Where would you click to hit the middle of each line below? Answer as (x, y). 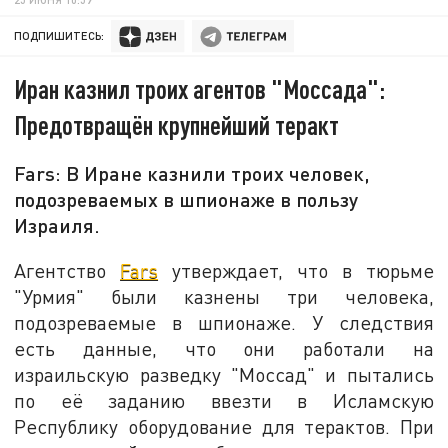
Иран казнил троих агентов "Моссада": (200, 89)
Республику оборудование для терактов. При (224, 426)
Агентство (67, 270)
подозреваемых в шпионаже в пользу (186, 199)
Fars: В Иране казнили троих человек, (192, 173)
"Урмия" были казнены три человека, (224, 296)
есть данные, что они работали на (224, 348)
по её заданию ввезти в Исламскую (224, 400)
